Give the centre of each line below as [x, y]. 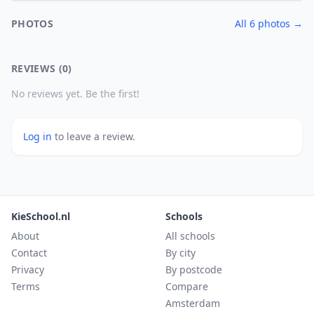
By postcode [194, 269]
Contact [29, 253]
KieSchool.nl [41, 216]
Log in [39, 136]
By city [180, 253]
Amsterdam [193, 303]
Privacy [28, 269]
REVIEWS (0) [42, 68]
